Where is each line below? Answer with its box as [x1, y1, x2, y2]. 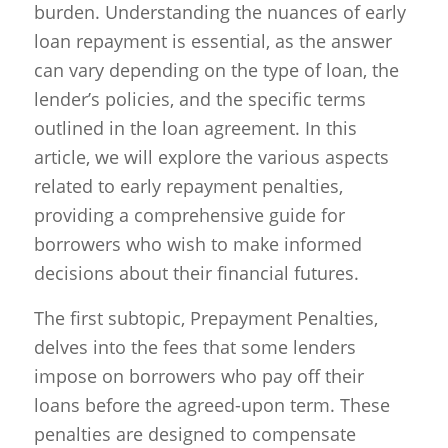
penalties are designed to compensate [33, 421, 356, 446]
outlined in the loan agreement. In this [33, 116, 357, 141]
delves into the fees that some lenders [33, 334, 356, 359]
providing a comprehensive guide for [33, 203, 345, 228]
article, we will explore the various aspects [33, 145, 389, 170]
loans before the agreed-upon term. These [33, 392, 390, 417]
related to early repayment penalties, [33, 174, 343, 199]
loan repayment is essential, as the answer [33, 29, 392, 54]
